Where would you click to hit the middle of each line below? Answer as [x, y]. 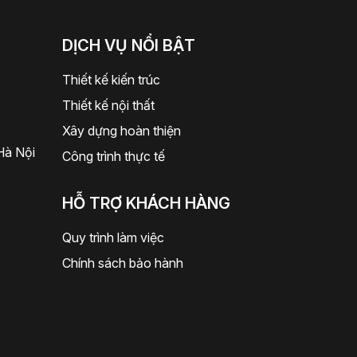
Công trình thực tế [114, 156]
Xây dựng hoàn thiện [122, 130]
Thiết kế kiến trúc [112, 79]
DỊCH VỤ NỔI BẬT [129, 45]
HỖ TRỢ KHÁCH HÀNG [147, 203]
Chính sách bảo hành [123, 263]
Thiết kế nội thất [109, 105]
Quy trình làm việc [114, 237]
